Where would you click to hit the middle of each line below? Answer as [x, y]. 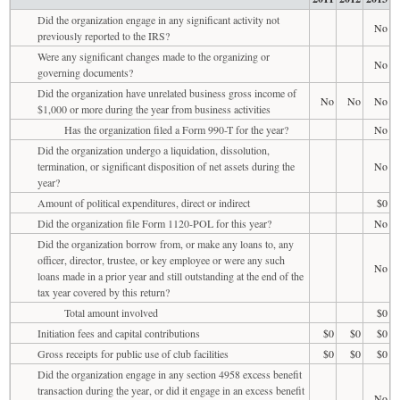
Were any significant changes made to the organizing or [154, 56]
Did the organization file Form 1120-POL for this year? [154, 223]
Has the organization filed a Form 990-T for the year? [176, 129]
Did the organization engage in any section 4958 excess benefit [170, 374]
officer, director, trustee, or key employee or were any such [161, 259]
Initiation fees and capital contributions [119, 333]
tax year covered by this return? [104, 292]
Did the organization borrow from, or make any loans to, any [166, 243]
